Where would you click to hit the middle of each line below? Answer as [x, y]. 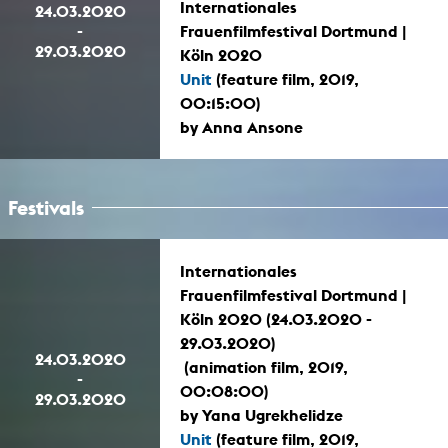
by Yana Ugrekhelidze [261, 414]
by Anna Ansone [241, 126]
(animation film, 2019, [264, 366]
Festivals [46, 207]
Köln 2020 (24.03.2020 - [276, 318]
